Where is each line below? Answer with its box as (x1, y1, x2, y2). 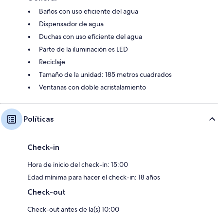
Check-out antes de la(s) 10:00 (27, 205, 119, 214)
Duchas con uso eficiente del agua (39, 32, 142, 41)
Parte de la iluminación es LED (39, 45, 128, 54)
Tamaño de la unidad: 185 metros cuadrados (39, 70, 172, 79)
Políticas (23, 114, 54, 124)
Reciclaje (39, 57, 65, 66)
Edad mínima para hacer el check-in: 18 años (27, 173, 160, 182)
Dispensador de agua (39, 19, 104, 28)
